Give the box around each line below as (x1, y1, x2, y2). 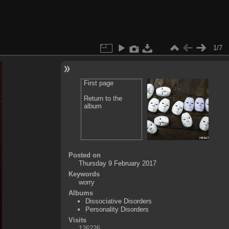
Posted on (68, 151, 101, 159)
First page (84, 79, 114, 87)
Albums (68, 189, 93, 197)
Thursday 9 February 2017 (78, 159, 156, 167)
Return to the (84, 94, 123, 102)
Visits (68, 216, 86, 224)
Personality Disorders (85, 205, 149, 213)
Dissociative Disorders (85, 197, 152, 205)
